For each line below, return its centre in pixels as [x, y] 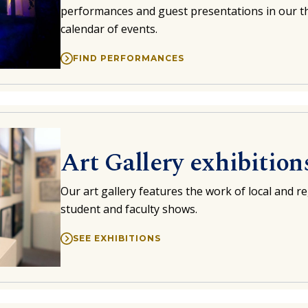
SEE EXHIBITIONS [117, 238]
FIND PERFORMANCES [128, 58]
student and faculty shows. [129, 209]
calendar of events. [109, 29]
